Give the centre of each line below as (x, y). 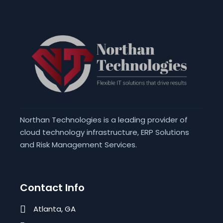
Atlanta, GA (55, 209)
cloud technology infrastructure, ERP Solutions (105, 132)
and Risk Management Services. (79, 144)
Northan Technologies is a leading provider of (104, 119)
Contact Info (53, 187)
